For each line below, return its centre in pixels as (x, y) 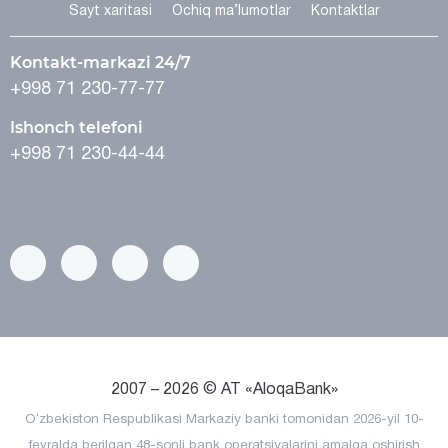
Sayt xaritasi (110, 11)
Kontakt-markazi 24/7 (100, 62)
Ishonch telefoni (76, 127)
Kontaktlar (345, 11)
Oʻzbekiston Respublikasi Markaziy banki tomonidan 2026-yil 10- (224, 420)
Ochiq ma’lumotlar (231, 11)
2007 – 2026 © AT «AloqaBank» (224, 390)
